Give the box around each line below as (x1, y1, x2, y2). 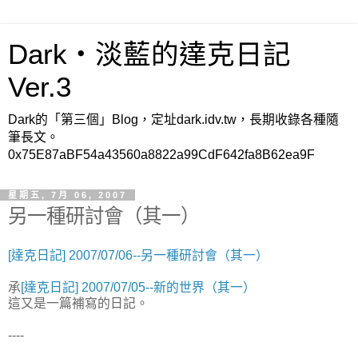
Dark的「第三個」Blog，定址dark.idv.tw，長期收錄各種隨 (8, 113, 339, 126)
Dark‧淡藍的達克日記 (8, 39, 291, 70)
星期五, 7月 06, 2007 (8, 190, 127, 200)
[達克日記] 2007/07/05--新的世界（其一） (21, 280, 256, 294)
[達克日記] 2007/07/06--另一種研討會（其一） (8, 248, 268, 262)
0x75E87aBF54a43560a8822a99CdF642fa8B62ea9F (8, 148, 315, 161)
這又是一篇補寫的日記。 (8, 296, 149, 310)
